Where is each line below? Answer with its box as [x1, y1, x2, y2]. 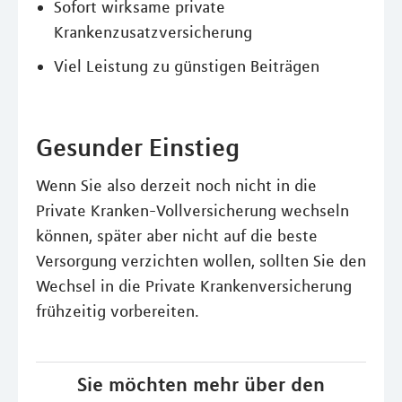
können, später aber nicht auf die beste [36, 226, 318, 246]
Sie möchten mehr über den [77, 372, 325, 396]
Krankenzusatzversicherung [54, 22, 252, 42]
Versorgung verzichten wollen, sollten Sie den [36, 251, 366, 271]
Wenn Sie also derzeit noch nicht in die [36, 176, 317, 196]
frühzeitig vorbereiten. [36, 301, 199, 321]
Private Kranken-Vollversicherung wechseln [36, 201, 349, 221]
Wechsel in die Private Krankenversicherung [36, 276, 352, 296]
